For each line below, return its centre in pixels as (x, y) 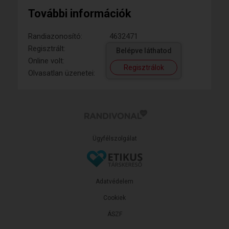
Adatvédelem (114, 181)
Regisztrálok (144, 67)
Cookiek (114, 198)
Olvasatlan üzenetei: (62, 73)
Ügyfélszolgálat (114, 139)
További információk (80, 14)
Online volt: (46, 61)
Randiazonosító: (55, 36)
